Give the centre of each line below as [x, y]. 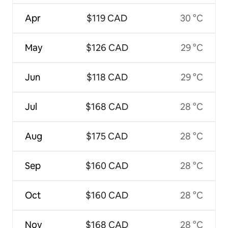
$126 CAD [107, 48]
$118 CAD [107, 77]
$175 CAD [107, 136]
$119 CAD [107, 18]
